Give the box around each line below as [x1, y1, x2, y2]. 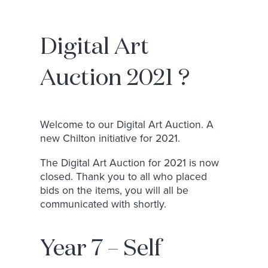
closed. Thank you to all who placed [40, 170, 208, 183]
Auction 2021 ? [40, 67, 190, 91]
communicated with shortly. [40, 197, 167, 211]
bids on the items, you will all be [40, 184, 189, 197]
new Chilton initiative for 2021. [40, 132, 181, 145]
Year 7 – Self [40, 237, 162, 261]
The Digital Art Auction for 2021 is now [40, 156, 220, 169]
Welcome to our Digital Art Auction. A [40, 118, 214, 131]
